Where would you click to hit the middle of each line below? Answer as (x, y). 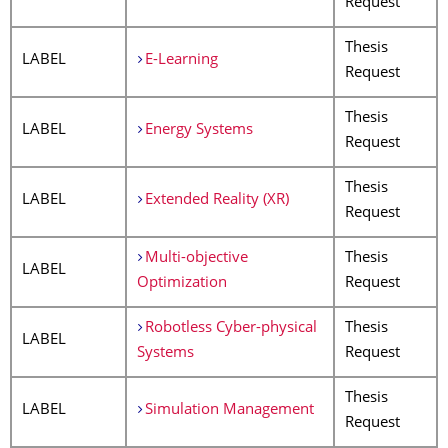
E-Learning (181, 60)
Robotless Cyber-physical (230, 328)
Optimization (182, 283)
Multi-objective (196, 258)
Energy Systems (198, 130)
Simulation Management (229, 410)
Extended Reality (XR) (216, 200)
